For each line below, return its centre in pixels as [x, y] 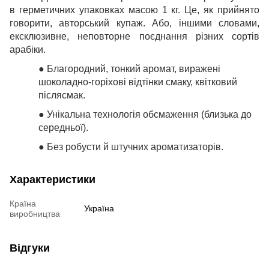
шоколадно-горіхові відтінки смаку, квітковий [138, 82]
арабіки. [28, 49]
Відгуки [30, 248]
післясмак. [62, 95]
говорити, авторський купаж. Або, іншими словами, [134, 23]
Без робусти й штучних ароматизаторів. [135, 147]
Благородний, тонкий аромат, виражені [134, 68]
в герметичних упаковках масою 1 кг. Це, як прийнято [134, 10]
